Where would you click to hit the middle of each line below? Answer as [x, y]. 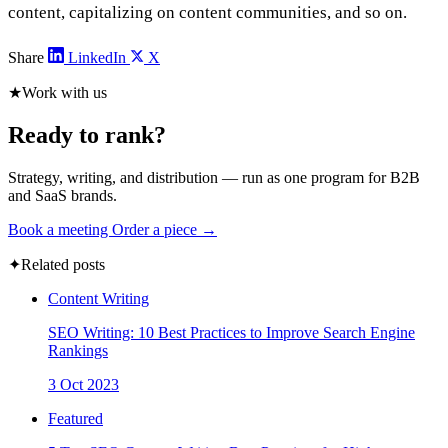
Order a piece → [164, 230]
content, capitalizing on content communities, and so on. [211, 13]
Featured [75, 419]
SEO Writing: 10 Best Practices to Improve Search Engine [231, 333]
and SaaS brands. [62, 196]
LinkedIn [97, 58]
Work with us [64, 93]
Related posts [63, 265]
